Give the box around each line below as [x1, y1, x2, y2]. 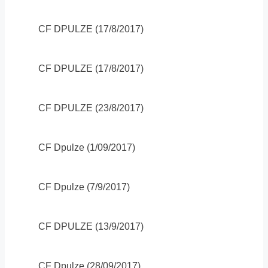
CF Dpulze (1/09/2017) [38, 142, 135, 153]
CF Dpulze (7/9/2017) [38, 182, 130, 193]
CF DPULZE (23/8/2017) [38, 103, 144, 114]
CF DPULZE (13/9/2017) [38, 221, 144, 232]
